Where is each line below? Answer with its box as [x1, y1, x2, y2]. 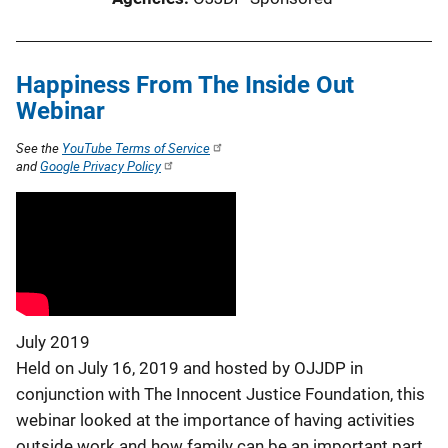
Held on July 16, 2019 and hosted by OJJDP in [16, 358, 363, 379]
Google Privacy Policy [40, 156, 161, 175]
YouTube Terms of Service [62, 138, 210, 157]
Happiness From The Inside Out [16, 70, 354, 99]
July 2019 [16, 332, 90, 353]
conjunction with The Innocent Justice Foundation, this [16, 384, 425, 405]
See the [16, 138, 62, 157]
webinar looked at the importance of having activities [16, 410, 415, 431]
